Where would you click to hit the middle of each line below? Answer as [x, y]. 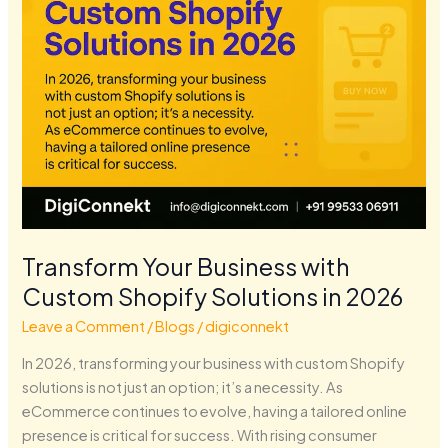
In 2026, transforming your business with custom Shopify [214, 363]
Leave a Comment [84, 325]
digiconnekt [247, 325]
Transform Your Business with [186, 265]
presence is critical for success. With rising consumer [200, 435]
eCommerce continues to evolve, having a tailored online [215, 411]
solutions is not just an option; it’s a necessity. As [183, 387]
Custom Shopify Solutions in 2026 [213, 295]
